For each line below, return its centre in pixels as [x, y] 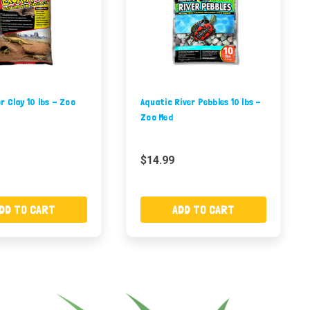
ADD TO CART [203, 209]
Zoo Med [157, 117]
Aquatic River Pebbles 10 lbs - [201, 102]
